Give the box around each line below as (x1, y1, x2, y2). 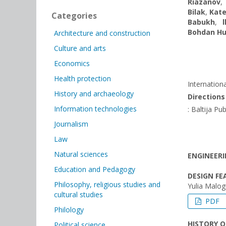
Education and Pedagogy (54, 164, 135, 174)
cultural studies (54, 190, 103, 199)
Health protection (54, 74, 111, 83)
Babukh (188, 17, 215, 27)
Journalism (54, 119, 88, 129)
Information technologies (54, 104, 137, 114)
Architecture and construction (54, 28, 150, 38)
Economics (54, 59, 90, 68)
